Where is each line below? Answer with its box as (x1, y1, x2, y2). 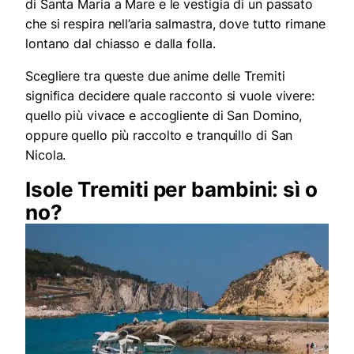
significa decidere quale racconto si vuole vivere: (25, 88, 314, 104)
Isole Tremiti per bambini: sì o (25, 177, 318, 202)
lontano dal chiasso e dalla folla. (25, 36, 216, 52)
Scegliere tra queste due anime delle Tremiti (25, 68, 285, 85)
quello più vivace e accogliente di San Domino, (25, 107, 303, 124)
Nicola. (25, 147, 66, 164)
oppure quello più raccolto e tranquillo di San (25, 127, 293, 144)
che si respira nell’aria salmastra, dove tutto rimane (25, 16, 326, 32)
